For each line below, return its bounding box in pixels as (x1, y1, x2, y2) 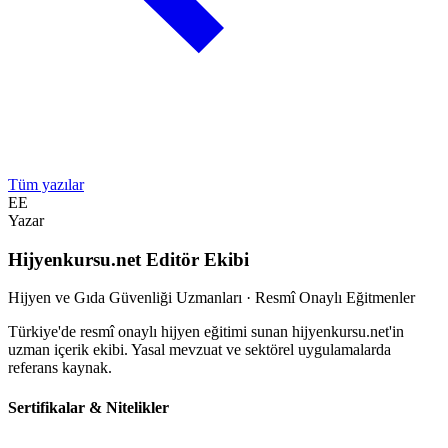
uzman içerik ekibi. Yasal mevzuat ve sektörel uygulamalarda (8, 341, 391, 359)
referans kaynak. (8, 359, 112, 377)
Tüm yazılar (8, 175, 84, 193)
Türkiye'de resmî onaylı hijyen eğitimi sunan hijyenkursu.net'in (8, 323, 404, 341)
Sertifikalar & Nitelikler (8, 398, 169, 416)
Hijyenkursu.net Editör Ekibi (8, 248, 249, 270)
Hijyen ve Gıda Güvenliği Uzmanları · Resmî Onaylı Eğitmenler (8, 289, 415, 307)
